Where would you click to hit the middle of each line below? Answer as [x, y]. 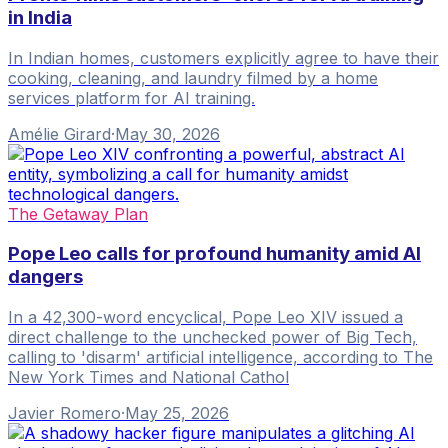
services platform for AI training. [131, 97]
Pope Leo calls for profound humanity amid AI [214, 254]
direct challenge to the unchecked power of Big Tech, [212, 336]
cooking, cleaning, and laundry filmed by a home [193, 77]
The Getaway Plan [78, 213]
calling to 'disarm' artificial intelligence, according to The [220, 356]
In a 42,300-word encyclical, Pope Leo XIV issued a [205, 316]
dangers [45, 277]
